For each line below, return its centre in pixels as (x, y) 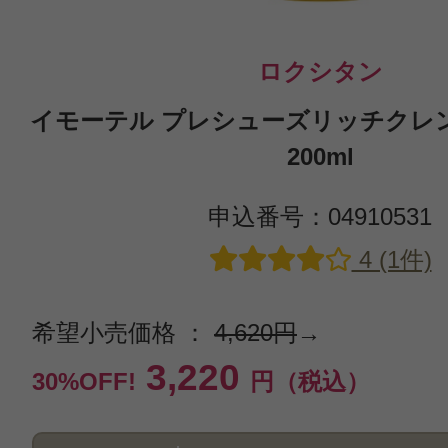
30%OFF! (84, 381)
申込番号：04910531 (320, 216)
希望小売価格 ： (123, 332)
